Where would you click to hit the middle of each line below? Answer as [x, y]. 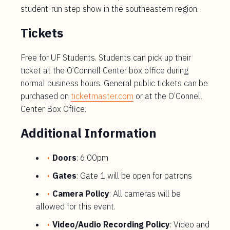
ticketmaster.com [102, 96]
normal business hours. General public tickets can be [114, 83]
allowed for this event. [76, 206]
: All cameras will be [145, 194]
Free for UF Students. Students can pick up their [106, 57]
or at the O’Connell [168, 96]
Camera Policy [81, 194]
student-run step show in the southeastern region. [110, 9]
